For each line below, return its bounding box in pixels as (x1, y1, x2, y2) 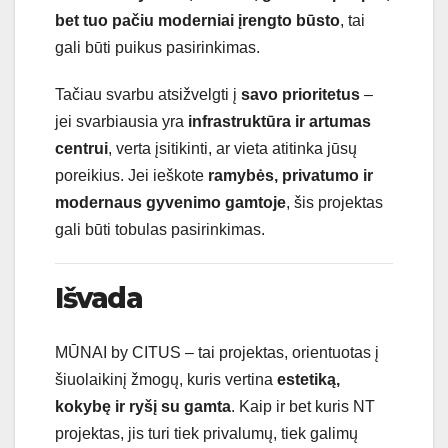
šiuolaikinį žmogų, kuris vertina (55, 370, 277, 388)
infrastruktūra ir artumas (188, 113, 371, 131)
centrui (55, 140, 108, 158)
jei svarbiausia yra (55, 113, 188, 131)
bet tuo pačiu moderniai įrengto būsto (55, 12, 340, 30)
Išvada (55, 281, 143, 316)
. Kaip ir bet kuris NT (231, 397, 375, 415)
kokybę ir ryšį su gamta (55, 397, 231, 415)
